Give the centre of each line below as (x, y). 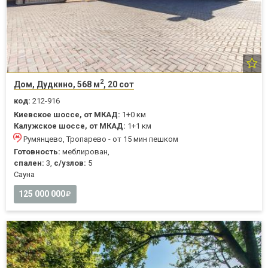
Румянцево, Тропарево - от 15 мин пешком (101, 139)
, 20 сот (119, 84)
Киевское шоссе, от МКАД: (67, 114)
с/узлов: (70, 163)
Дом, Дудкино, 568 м (57, 84)
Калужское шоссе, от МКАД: (70, 126)
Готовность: (37, 151)
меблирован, (85, 151)
